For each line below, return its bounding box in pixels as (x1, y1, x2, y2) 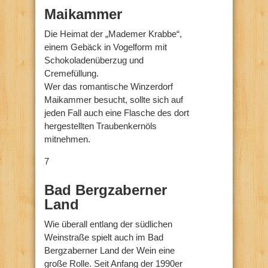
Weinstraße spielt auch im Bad (44, 232, 163, 242)
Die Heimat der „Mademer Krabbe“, (44, 28, 182, 39)
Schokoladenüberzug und (44, 54, 144, 65)
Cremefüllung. (44, 68, 99, 78)
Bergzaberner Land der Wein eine (44, 245, 175, 255)
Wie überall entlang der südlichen (44, 218, 172, 229)
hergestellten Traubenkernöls (44, 120, 157, 131)
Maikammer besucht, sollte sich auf (44, 94, 183, 105)
